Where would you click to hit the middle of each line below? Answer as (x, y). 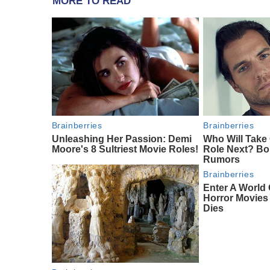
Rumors (222, 159)
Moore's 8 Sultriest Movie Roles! (125, 149)
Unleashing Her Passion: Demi (121, 139)
